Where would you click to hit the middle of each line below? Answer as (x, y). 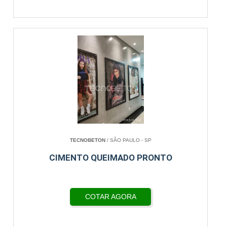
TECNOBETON (87, 140)
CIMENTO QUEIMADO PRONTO (110, 158)
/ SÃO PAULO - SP (128, 140)
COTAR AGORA (110, 197)
